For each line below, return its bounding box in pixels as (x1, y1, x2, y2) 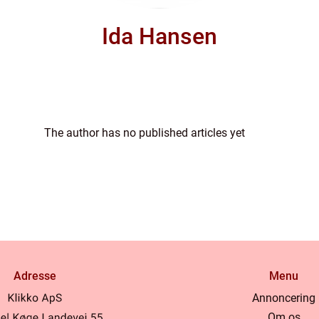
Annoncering (252, 291, 316, 305)
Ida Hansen (102, 23, 217, 50)
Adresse (14, 268, 57, 283)
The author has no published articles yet (44, 126, 245, 140)
